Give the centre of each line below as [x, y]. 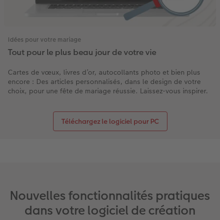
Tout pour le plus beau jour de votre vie [82, 52]
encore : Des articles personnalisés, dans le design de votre [104, 81]
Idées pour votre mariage [44, 40]
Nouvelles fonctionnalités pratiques [110, 195]
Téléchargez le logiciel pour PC [110, 121]
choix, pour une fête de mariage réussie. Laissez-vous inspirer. [108, 91]
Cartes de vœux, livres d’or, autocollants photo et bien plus [104, 72]
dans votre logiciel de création [110, 210]
